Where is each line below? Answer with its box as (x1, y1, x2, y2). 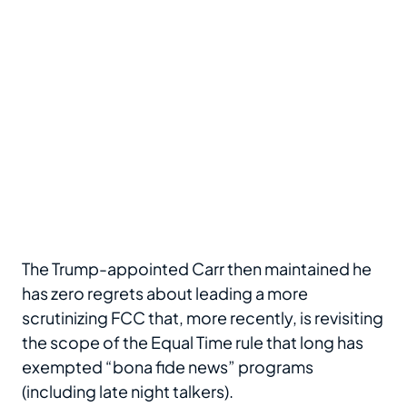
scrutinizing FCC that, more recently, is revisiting (22, 306, 383, 328)
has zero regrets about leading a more (22, 282, 308, 303)
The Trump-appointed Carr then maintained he (22, 257, 372, 279)
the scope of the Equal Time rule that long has (22, 331, 363, 352)
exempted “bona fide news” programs (22, 355, 313, 377)
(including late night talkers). (22, 380, 233, 402)
